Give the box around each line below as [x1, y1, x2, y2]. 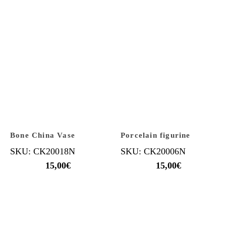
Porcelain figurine [121, 131, 191, 139]
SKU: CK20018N [10, 146, 75, 156]
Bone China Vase [10, 131, 75, 139]
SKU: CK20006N [121, 146, 186, 156]
